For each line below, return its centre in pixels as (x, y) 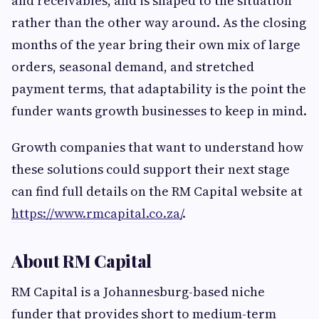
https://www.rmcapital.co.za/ (97, 214)
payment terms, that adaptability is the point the (159, 89)
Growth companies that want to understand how (157, 147)
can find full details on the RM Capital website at (157, 192)
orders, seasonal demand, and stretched (133, 67)
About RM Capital (82, 261)
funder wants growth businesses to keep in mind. (159, 111)
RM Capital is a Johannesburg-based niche (138, 292)
